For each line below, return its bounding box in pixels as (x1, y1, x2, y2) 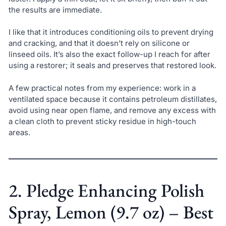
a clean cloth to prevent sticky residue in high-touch (8, 117, 196, 126)
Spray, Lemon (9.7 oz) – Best (8, 200, 213, 224)
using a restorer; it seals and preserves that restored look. (8, 61, 216, 71)
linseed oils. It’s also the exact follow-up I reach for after (8, 49, 210, 60)
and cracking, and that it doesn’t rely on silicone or (8, 38, 190, 48)
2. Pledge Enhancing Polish (8, 179, 204, 202)
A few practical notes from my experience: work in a (8, 83, 196, 93)
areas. (8, 128, 30, 137)
